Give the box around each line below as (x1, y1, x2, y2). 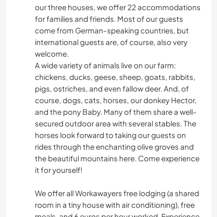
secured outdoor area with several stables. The (35, 119, 196, 128)
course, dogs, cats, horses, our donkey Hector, (35, 95, 197, 105)
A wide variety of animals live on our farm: (35, 61, 176, 70)
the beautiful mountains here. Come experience (35, 154, 200, 163)
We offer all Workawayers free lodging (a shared (35, 188, 199, 198)
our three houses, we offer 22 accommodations (35, 2, 201, 12)
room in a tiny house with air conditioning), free (35, 200, 195, 210)
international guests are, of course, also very (35, 37, 187, 47)
